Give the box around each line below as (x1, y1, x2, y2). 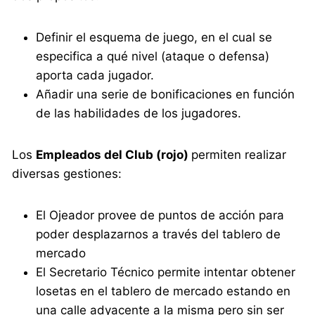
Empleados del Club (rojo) (36, 147, 192, 162)
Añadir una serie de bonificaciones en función (36, 86, 295, 101)
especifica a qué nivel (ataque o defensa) (36, 49, 270, 63)
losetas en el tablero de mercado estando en (36, 283, 291, 298)
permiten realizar (191, 147, 287, 162)
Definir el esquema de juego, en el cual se (36, 30, 273, 44)
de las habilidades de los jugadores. (36, 105, 242, 120)
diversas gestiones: (12, 166, 122, 181)
